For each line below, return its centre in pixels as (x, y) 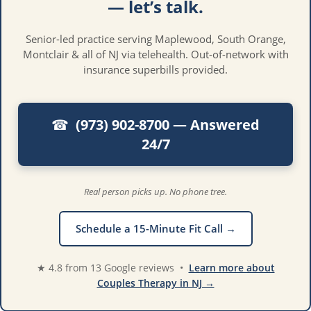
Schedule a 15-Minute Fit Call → (155, 228)
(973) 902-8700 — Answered (164, 124)
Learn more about (232, 267)
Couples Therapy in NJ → (155, 283)
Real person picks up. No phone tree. (155, 191)
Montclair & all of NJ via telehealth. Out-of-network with (155, 54)
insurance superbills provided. (155, 69)
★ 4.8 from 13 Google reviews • (112, 267)
